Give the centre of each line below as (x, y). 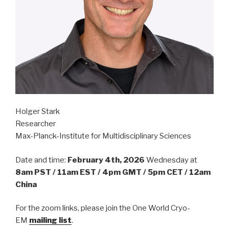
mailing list (50, 221)
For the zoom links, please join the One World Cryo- (103, 208)
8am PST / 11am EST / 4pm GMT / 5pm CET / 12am (113, 172)
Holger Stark (38, 112)
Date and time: (41, 160)
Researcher (36, 124)
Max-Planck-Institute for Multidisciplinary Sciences (103, 136)
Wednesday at (171, 160)
